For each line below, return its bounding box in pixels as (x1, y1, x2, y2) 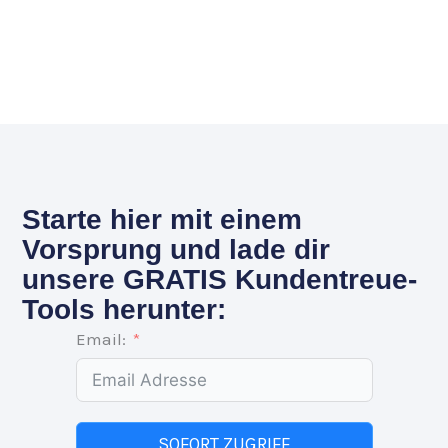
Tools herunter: (22, 293, 227, 325)
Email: (75, 328, 126, 349)
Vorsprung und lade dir (22, 233, 331, 265)
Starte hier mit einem (22, 203, 303, 235)
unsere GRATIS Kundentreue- (22, 263, 418, 295)
